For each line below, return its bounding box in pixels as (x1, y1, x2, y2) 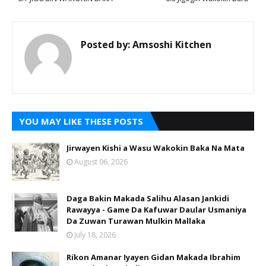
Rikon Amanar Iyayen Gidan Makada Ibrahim (66, 251, 240, 262)
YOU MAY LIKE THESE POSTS (19, 115, 143, 127)
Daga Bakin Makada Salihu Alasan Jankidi (66, 192, 229, 204)
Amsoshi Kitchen (130, 37, 211, 51)
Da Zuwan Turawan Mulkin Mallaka (66, 215, 205, 226)
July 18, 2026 (74, 229, 116, 240)
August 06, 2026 (74, 156, 128, 167)
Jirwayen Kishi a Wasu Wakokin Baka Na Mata (66, 142, 245, 153)
